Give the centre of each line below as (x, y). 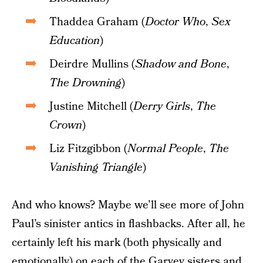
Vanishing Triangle (96, 168)
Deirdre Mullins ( (92, 64)
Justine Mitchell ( (91, 107)
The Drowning (85, 83)
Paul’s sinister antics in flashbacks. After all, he (129, 224)
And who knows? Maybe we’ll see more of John (128, 205)
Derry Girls (162, 107)
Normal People (165, 149)
